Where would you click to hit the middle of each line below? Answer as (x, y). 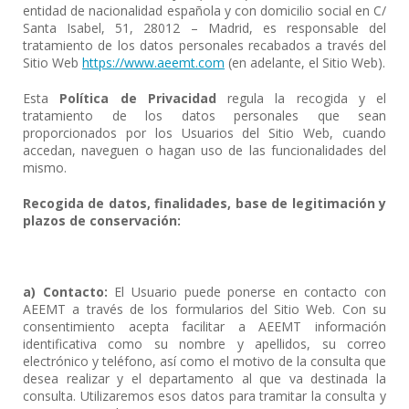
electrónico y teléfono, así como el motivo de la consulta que (204, 361)
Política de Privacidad (143, 98)
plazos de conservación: (102, 220)
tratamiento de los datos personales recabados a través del (204, 45)
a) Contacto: (65, 292)
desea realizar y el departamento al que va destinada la (204, 378)
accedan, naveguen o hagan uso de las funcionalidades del (204, 150)
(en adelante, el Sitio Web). (305, 63)
